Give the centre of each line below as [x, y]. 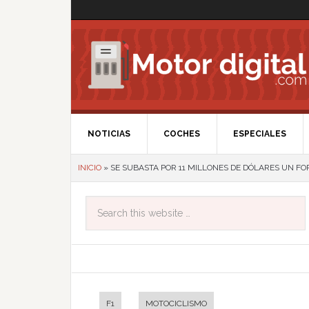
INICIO [90, 168]
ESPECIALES [260, 134]
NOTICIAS [109, 134]
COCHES [182, 134]
